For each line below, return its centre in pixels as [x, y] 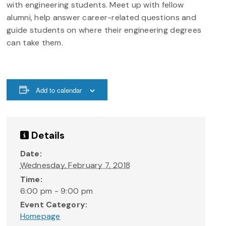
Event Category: [54, 205]
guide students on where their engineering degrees [104, 30]
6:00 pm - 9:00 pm [56, 191]
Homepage [40, 216]
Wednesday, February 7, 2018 [75, 165]
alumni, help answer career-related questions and [101, 17]
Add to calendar [59, 90]
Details [47, 136]
